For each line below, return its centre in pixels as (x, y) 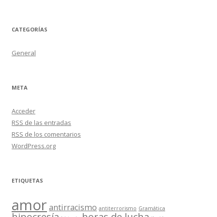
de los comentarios (52, 134)
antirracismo (73, 207)
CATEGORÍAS (30, 29)
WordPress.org (34, 146)
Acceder (23, 111)
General (24, 53)
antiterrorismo (118, 208)
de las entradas (47, 123)
